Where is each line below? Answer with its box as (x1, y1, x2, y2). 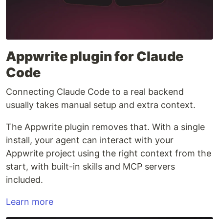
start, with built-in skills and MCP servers (6, 161, 175, 172)
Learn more (6, 197, 53, 207)
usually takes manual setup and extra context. (6, 100, 196, 110)
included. (6, 175, 43, 185)
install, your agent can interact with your (6, 135, 174, 146)
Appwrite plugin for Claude (6, 48, 183, 65)
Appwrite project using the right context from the (6, 148, 211, 159)
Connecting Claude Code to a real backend (6, 87, 184, 97)
